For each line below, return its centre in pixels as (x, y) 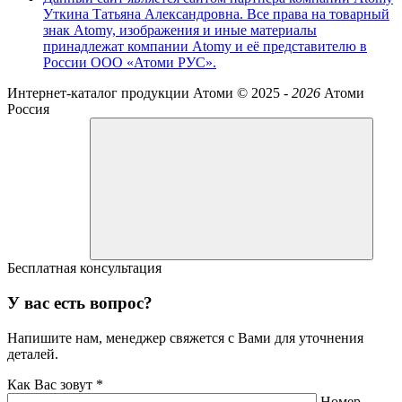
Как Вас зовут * (55, 384)
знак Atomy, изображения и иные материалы (180, 31)
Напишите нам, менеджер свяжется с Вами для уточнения (185, 337)
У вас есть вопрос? (80, 302)
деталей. (33, 354)
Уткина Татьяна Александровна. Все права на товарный (216, 14)
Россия (28, 109)
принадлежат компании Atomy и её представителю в (205, 47)
